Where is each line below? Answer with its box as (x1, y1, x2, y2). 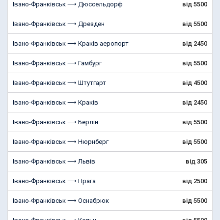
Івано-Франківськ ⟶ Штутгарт (13, 79, 106, 86)
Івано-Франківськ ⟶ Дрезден (13, 20, 105, 27)
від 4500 (182, 79, 207, 86)
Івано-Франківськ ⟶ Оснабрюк (13, 197, 109, 204)
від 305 (186, 158, 207, 165)
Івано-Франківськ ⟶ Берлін (13, 118, 98, 126)
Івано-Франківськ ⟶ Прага (13, 177, 96, 185)
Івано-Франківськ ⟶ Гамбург (13, 59, 102, 67)
